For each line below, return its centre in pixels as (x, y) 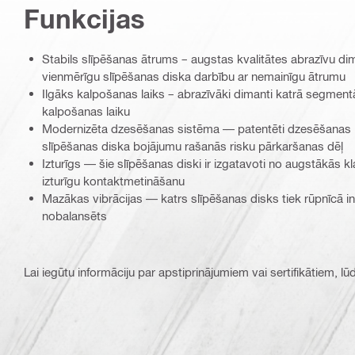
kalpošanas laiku (86, 111)
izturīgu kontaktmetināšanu (113, 181)
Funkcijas (84, 19)
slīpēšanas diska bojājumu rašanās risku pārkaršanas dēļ (193, 146)
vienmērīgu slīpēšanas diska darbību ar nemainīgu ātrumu (194, 76)
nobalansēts (74, 216)
